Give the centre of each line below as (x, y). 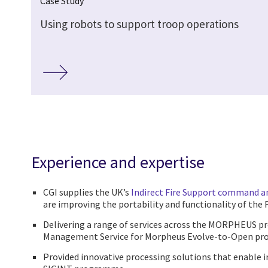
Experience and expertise (118, 162)
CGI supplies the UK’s (87, 192)
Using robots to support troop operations (139, 24)
